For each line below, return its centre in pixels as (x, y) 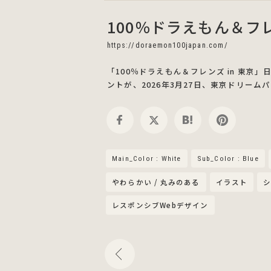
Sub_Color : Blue (228, 158)
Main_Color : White (147, 158)
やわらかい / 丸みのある (156, 182)
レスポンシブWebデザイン (160, 205)
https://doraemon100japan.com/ (168, 45)
